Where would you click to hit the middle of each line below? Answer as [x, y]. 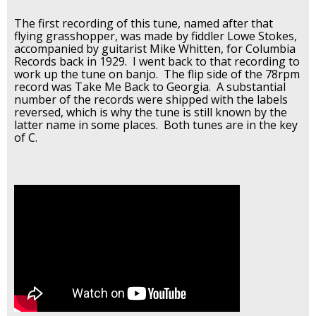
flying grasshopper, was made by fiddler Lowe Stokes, [156, 36]
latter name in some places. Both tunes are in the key [156, 124]
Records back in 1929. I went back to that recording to [157, 61]
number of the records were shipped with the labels [151, 99]
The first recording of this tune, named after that [144, 23]
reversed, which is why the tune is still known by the [151, 112]
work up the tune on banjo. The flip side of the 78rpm [157, 74]
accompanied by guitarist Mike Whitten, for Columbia [155, 48]
